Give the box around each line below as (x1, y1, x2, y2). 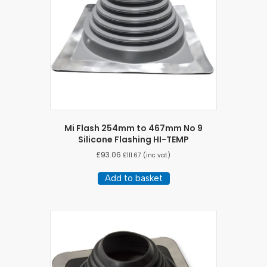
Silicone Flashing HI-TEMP (78, 133, 189, 146)
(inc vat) (141, 151, 170, 160)
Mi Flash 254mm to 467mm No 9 (64, 122, 203, 135)
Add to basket (104, 173, 163, 184)
